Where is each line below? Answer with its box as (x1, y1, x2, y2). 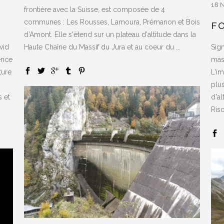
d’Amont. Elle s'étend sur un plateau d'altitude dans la (24, 30, 196, 38)
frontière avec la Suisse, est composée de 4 (24, 5, 165, 13)
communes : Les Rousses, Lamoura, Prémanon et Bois (24, 17, 200, 26)
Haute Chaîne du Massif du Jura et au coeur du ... (24, 42, 180, 51)
